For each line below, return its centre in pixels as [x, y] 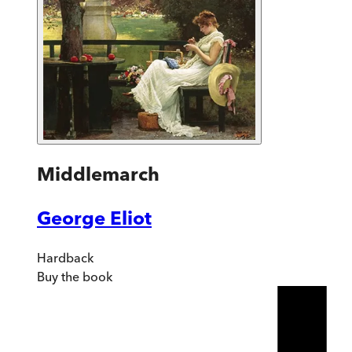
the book [85, 276]
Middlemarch [98, 174]
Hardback [65, 257]
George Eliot [94, 218]
